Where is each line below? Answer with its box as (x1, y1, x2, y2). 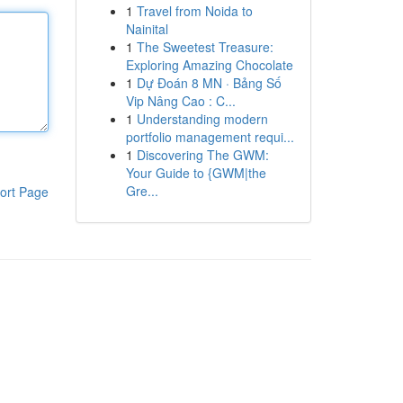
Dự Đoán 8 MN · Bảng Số (136, 74, 282, 92)
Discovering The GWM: (136, 146, 269, 164)
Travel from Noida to (136, 2, 253, 20)
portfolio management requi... (125, 128, 294, 146)
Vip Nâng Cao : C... (125, 92, 236, 110)
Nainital (125, 20, 168, 38)
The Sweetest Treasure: (136, 38, 273, 56)
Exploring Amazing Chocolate (125, 56, 293, 74)
